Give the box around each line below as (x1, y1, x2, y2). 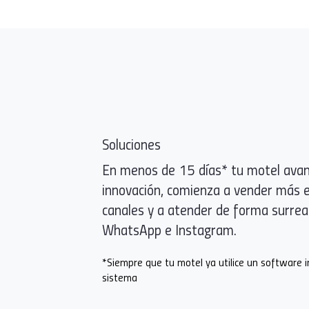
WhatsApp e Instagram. (102, 224, 237, 239)
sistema (102, 273, 138, 285)
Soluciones (102, 138, 161, 153)
